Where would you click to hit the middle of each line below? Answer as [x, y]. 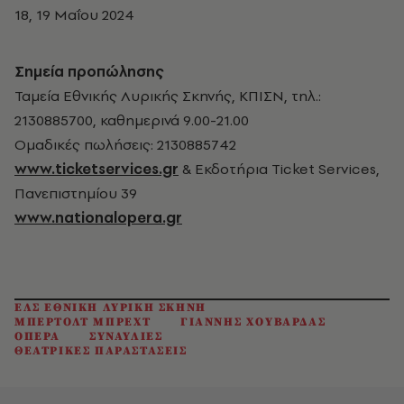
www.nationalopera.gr [98, 218]
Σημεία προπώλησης [89, 72]
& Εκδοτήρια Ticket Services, [279, 169]
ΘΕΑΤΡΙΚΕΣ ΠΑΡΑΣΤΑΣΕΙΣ [101, 351]
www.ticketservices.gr [96, 169]
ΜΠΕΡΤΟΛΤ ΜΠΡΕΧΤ [83, 322]
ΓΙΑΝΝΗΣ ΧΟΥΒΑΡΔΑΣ [253, 322]
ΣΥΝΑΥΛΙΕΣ [126, 337]
